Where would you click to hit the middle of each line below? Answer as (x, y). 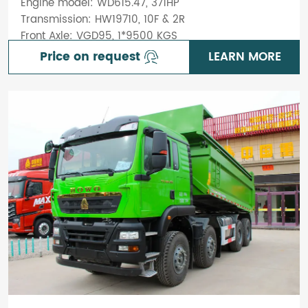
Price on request (90, 57)
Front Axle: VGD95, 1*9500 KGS (99, 36)
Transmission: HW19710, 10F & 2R (102, 19)
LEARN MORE (245, 57)
